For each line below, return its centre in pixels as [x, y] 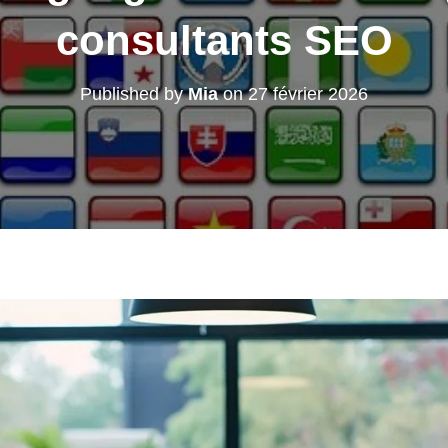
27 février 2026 [308, 94]
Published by [134, 94]
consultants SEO [224, 40]
